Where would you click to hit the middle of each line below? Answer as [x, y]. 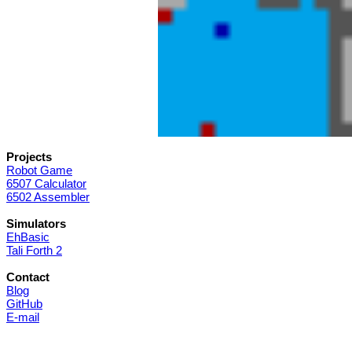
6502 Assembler [48, 197]
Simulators [36, 224]
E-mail [23, 317]
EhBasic [28, 237]
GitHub [24, 304]
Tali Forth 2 [34, 251]
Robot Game [39, 170]
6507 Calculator [46, 184]
